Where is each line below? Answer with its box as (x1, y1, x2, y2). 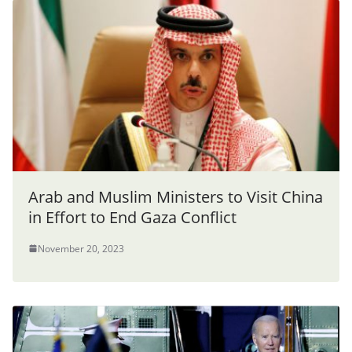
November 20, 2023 (38, 241, 124, 255)
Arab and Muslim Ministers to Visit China (28, 185, 323, 207)
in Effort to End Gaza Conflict (28, 206, 236, 228)
